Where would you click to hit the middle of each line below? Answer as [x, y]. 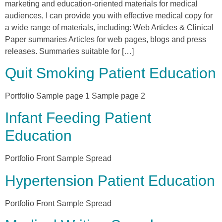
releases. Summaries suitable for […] [69, 51]
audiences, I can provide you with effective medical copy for [109, 15]
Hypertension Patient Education [110, 180]
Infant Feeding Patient [78, 118]
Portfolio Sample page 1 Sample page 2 [75, 96]
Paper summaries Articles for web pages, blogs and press [106, 39]
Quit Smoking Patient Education [111, 73]
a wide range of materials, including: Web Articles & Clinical [109, 27]
